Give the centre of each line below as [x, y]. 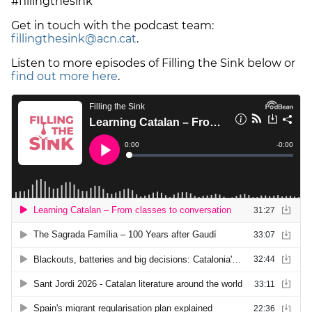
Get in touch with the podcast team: [112, 26]
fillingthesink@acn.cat [74, 39]
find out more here [64, 77]
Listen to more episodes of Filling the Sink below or [153, 63]
